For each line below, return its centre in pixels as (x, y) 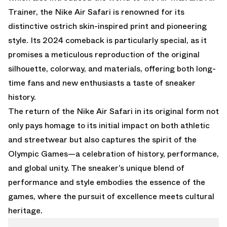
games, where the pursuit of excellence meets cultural (111, 196)
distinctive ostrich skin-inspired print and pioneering (107, 26)
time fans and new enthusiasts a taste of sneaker (102, 83)
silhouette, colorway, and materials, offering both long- (112, 68)
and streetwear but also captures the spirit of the (102, 139)
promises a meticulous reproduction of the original (104, 54)
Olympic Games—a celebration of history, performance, (113, 154)
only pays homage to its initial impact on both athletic (109, 125)
